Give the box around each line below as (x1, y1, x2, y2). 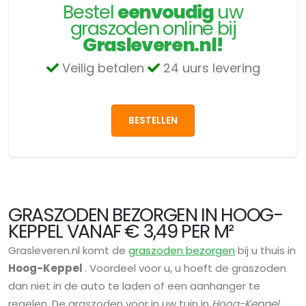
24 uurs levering (159, 59, 260, 76)
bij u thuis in (235, 243, 296, 258)
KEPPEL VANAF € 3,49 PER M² (8, 219, 234, 245)
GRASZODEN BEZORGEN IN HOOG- (8, 202, 283, 228)
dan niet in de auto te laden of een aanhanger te (8, 279, 260, 294)
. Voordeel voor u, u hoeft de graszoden (85, 261, 286, 276)
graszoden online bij (70, 15, 236, 41)
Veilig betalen (58, 59, 148, 76)
